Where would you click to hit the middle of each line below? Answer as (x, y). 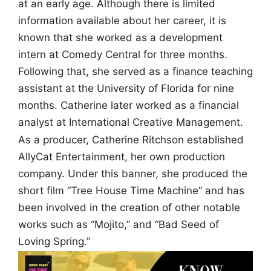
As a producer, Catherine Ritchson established (131, 140)
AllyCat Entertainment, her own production (122, 157)
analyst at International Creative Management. (131, 122)
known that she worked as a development (120, 37)
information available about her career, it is (122, 20)
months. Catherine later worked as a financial (129, 105)
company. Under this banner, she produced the (133, 174)
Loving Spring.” (54, 242)
